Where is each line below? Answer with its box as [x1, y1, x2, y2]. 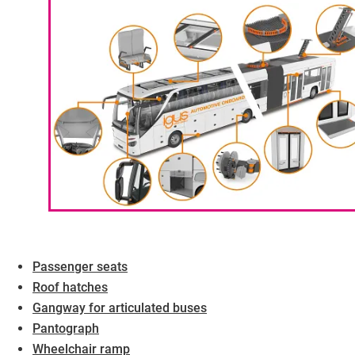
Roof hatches [32, 279, 108, 295]
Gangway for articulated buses [32, 300, 207, 315]
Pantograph [32, 320, 99, 336]
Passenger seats [32, 258, 128, 274]
